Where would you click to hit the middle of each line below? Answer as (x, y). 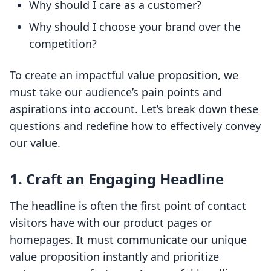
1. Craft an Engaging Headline (117, 179)
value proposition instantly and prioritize (114, 257)
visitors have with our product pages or (111, 223)
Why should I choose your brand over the (135, 27)
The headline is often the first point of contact (128, 206)
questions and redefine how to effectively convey (135, 126)
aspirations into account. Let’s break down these (134, 109)
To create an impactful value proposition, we (124, 75)
